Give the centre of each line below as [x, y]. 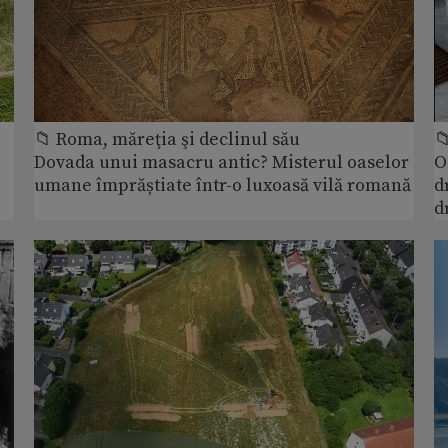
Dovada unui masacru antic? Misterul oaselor [221, 163]
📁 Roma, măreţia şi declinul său [167, 140]
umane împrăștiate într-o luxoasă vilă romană [222, 186]
